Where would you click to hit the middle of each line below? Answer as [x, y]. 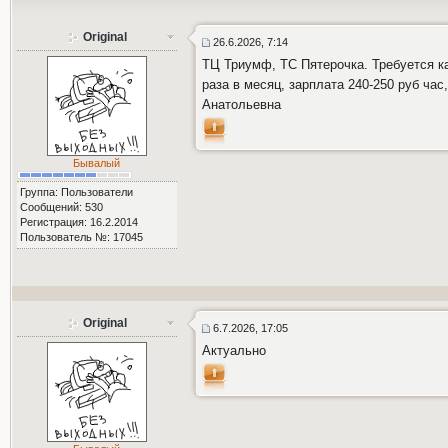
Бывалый [97, 162]
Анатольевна [241, 104]
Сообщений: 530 [61, 206]
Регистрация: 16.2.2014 [78, 221]
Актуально [233, 350]
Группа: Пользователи [76, 191]
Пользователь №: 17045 [81, 236]
